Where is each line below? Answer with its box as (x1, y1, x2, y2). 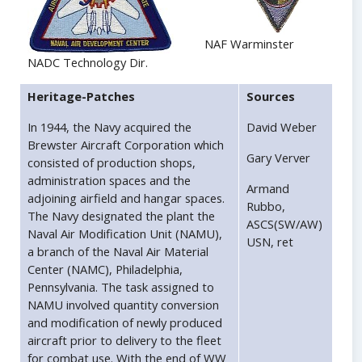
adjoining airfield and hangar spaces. (27, 190, 225, 207)
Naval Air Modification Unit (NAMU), (27, 225, 222, 242)
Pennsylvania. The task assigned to (27, 279, 214, 296)
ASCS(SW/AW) (246, 216, 322, 233)
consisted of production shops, (27, 154, 196, 171)
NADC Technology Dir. (27, 54, 148, 71)
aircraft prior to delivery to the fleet (27, 332, 221, 349)
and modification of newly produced (27, 314, 222, 331)
